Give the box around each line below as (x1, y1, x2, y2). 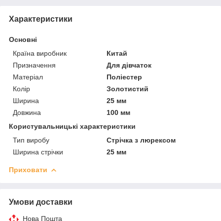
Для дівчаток (107, 61, 152, 69)
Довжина (13, 108, 41, 116)
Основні (9, 35, 37, 43)
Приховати (9, 165, 47, 174)
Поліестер (107, 73, 143, 81)
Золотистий (107, 84, 149, 93)
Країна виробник (13, 49, 67, 57)
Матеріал (13, 73, 43, 81)
